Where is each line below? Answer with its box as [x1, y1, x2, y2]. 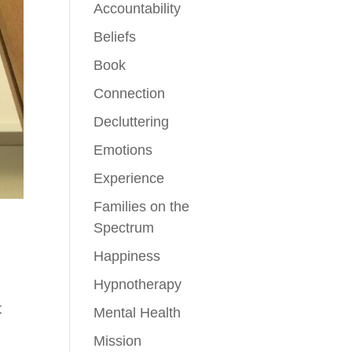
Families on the [93, 199, 190, 214]
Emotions [93, 142, 153, 158]
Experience [93, 170, 165, 186]
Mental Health [93, 305, 181, 321]
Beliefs [93, 29, 137, 45]
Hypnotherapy [93, 277, 182, 292]
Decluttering [93, 114, 170, 130]
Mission [93, 333, 142, 349]
